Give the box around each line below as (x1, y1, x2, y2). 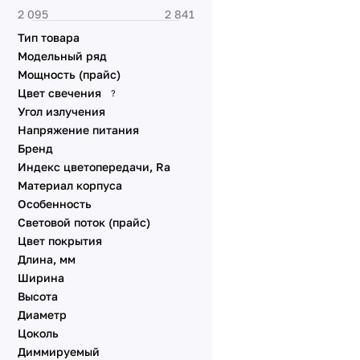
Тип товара (18, 31, 80, 44)
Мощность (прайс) (18, 67, 121, 81)
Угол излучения (18, 104, 105, 118)
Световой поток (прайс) (18, 215, 150, 229)
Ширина (18, 271, 64, 284)
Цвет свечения (18, 86, 101, 100)
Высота (18, 289, 58, 303)
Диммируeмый (18, 345, 100, 358)
